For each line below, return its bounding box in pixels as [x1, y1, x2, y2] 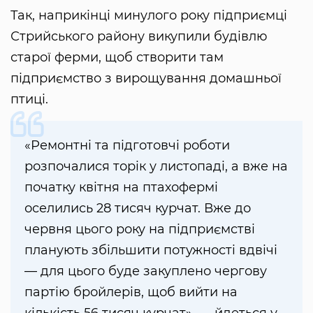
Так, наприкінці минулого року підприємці [10, 7, 287, 23]
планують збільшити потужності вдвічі [24, 242, 277, 258]
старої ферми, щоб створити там [10, 49, 224, 65]
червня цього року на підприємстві [24, 221, 255, 237]
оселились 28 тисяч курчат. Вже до [24, 200, 251, 216]
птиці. [10, 91, 48, 107]
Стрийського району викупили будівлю [10, 28, 268, 44]
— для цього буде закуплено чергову [24, 263, 267, 279]
